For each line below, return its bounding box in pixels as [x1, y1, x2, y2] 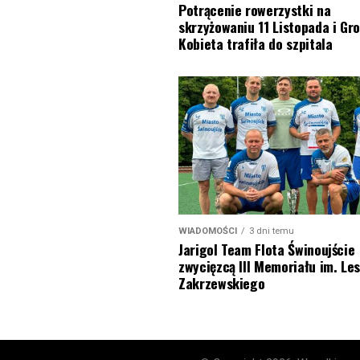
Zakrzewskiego [178, 272, 265, 293]
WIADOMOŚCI [178, 225, 237, 236]
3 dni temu [249, 225, 294, 236]
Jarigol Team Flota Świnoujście [178, 238, 355, 260]
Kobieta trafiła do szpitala [178, 32, 333, 54]
